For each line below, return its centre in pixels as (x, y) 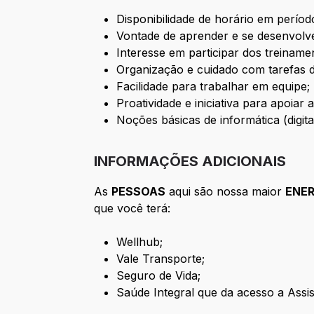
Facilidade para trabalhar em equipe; (213, 87)
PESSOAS (139, 192)
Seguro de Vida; (159, 276)
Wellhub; (140, 242)
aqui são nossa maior (226, 192)
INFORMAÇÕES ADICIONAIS (190, 162)
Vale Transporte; (161, 259)
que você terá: (132, 209)
